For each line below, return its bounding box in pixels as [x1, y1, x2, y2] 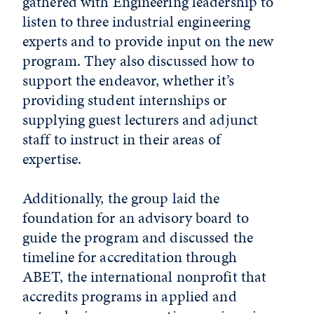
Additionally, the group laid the [22, 187, 220, 209]
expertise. [22, 148, 82, 170]
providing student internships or [22, 89, 227, 111]
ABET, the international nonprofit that [22, 266, 267, 287]
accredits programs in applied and [22, 285, 237, 307]
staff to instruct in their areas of [22, 128, 221, 150]
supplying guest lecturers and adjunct [22, 109, 259, 130]
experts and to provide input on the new [22, 30, 274, 52]
